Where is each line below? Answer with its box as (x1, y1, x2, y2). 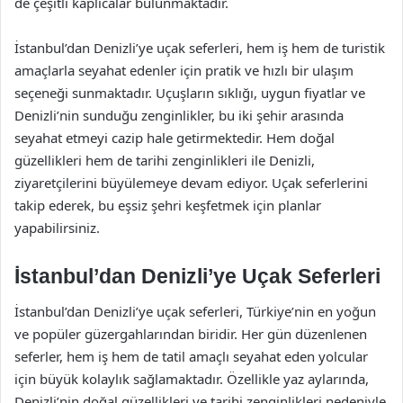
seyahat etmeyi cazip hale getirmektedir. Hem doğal (14, 128, 335, 147)
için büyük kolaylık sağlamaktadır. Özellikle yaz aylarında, (14, 370, 369, 388)
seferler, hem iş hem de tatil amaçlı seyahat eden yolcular (14, 347, 368, 365)
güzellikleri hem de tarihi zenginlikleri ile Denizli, (14, 150, 315, 169)
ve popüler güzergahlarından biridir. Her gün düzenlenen (14, 325, 367, 343)
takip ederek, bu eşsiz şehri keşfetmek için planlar (14, 195, 321, 214)
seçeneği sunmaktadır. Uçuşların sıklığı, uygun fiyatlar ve (14, 83, 365, 102)
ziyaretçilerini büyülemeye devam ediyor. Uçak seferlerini (14, 173, 368, 192)
